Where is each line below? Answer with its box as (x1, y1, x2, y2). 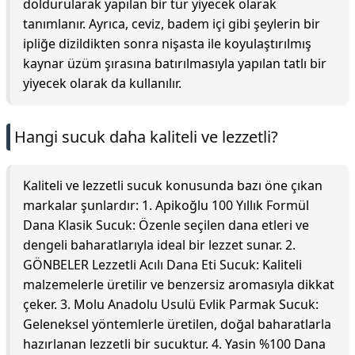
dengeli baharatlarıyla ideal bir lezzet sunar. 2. (23, 236, 296, 254)
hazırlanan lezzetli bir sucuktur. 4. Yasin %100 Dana (23, 335, 326, 353)
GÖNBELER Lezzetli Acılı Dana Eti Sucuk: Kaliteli (23, 256, 302, 273)
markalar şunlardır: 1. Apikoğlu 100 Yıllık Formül (23, 197, 309, 214)
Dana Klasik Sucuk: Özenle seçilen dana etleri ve (23, 216, 309, 234)
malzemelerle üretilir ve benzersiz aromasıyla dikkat (23, 276, 334, 293)
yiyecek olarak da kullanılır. (23, 74, 181, 92)
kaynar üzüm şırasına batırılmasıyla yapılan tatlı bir (23, 55, 326, 72)
